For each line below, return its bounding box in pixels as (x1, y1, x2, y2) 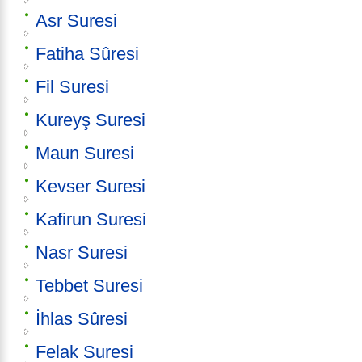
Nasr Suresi (36, 242, 128, 263)
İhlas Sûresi (36, 309, 128, 330)
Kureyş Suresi (36, 110, 145, 131)
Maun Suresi (36, 143, 134, 164)
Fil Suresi (36, 77, 109, 98)
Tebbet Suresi (36, 276, 143, 297)
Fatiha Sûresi (36, 44, 139, 65)
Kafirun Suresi (36, 209, 146, 230)
